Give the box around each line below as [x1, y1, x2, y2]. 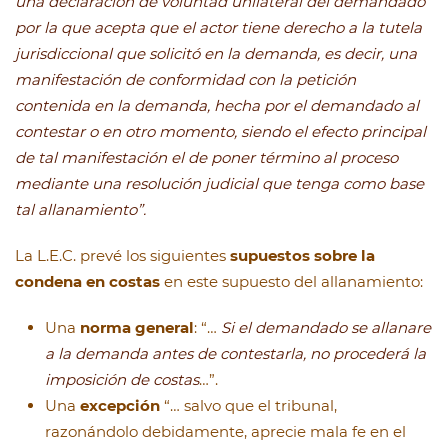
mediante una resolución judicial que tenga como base [15, 174, 424, 194]
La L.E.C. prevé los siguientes [15, 246, 230, 266]
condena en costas [15, 272, 160, 292]
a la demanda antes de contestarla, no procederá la [45, 344, 426, 364]
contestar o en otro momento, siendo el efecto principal [15, 122, 426, 142]
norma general [80, 318, 194, 338]
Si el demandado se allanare [221, 318, 431, 338]
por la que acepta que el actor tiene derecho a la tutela [15, 18, 422, 38]
